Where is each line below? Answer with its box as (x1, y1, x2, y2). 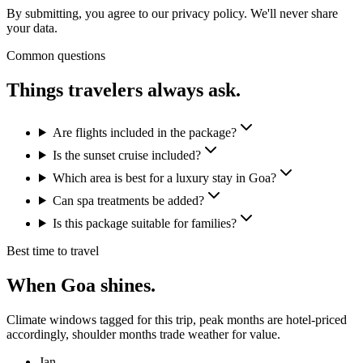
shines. (96, 274, 156, 296)
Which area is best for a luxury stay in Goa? (52, 170, 276, 185)
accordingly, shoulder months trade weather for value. (6, 327, 280, 341)
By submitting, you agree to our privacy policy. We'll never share (6, 6, 338, 20)
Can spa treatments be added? (52, 193, 204, 207)
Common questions (6, 48, 105, 62)
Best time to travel (6, 243, 99, 258)
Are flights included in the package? (52, 125, 237, 139)
